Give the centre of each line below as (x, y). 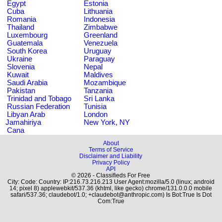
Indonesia (99, 19)
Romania (22, 19)
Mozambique (105, 83)
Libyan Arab (26, 114)
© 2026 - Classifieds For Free (111, 175)
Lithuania (98, 11)
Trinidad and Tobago (39, 98)
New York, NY (107, 122)
